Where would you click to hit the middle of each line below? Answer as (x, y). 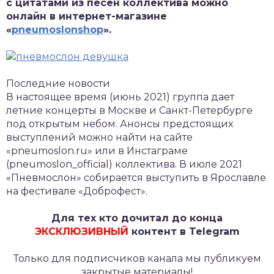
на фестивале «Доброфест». (77, 191)
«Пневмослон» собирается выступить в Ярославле (136, 177)
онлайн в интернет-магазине (87, 16)
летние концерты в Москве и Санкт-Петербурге (129, 110)
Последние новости (58, 83)
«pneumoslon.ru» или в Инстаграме (97, 150)
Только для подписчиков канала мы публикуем (137, 258)
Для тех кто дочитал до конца (137, 218)
